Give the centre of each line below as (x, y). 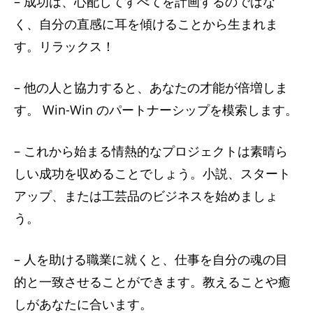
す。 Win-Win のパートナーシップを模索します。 (156, 109)
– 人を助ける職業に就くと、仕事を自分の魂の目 (151, 259)
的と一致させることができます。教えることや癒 (152, 281)
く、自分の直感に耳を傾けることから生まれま (146, 23)
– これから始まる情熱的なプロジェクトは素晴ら (151, 151)
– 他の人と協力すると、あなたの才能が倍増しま (151, 87)
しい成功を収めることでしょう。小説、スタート (152, 173)
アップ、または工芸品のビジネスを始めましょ (146, 195)
